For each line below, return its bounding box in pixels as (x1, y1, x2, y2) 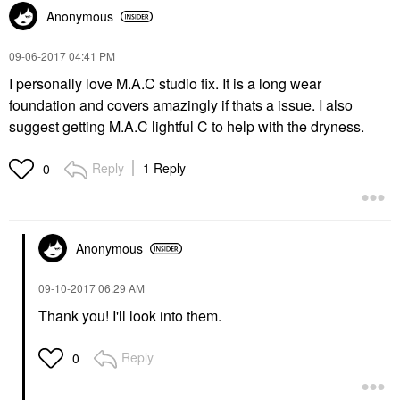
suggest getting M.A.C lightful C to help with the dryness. (9, 116, 368, 137)
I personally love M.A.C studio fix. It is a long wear (9, 73, 321, 94)
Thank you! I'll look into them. (38, 305, 221, 326)
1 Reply (143, 159, 186, 177)
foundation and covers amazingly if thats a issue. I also (9, 95, 353, 115)
